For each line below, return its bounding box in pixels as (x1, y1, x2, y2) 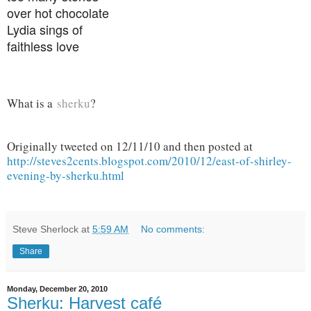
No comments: (141, 223, 205, 235)
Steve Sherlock (12, 223, 78, 235)
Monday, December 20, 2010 (7, 285, 108, 294)
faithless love (7, 36, 79, 55)
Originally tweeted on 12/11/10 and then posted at (7, 137, 253, 154)
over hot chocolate (7, 3, 109, 22)
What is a (7, 94, 57, 111)
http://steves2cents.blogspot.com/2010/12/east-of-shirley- (7, 152, 292, 169)
